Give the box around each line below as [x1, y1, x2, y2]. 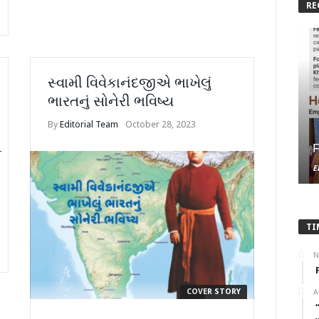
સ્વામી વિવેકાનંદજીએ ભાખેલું [48, 74, 212, 91]
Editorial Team [60, 119, 119, 130]
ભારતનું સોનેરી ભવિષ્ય [48, 93, 174, 110]
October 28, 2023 [125, 119, 197, 130]
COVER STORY [186, 287, 241, 296]
